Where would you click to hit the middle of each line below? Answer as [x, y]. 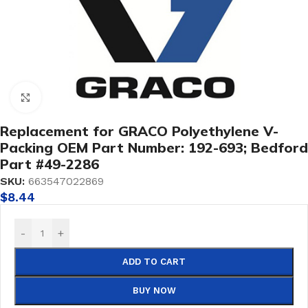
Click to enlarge [80, 97]
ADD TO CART [154, 262]
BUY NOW [154, 290]
